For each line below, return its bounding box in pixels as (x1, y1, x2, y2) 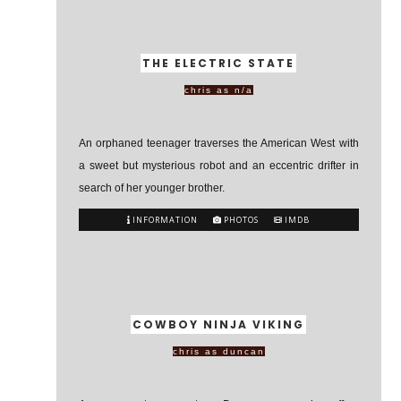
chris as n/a (183, 85, 253, 95)
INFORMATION (130, 214, 199, 226)
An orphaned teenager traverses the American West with (78, 137, 359, 149)
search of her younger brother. (78, 182, 225, 194)
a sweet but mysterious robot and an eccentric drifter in (78, 159, 359, 172)
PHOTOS (221, 214, 260, 226)
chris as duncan (172, 346, 265, 356)
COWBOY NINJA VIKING (132, 317, 305, 332)
